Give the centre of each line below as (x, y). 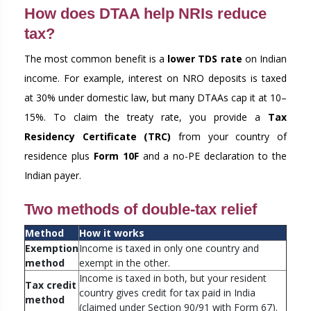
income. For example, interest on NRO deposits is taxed (155, 78)
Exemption (52, 249)
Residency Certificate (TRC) (98, 137)
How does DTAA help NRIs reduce (145, 14)
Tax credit (51, 285)
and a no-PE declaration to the (213, 156)
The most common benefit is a (96, 59)
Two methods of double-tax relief (141, 210)
